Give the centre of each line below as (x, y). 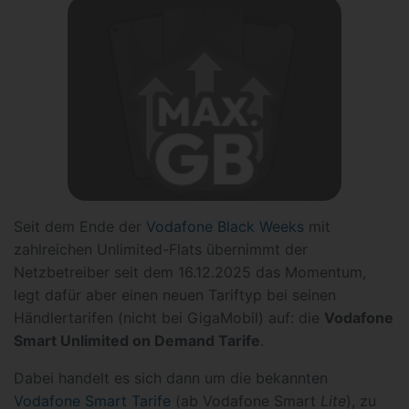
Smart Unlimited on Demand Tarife (137, 341)
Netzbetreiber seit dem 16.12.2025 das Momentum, (190, 272)
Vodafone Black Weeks (225, 226)
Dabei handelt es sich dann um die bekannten (171, 378)
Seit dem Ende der (80, 226)
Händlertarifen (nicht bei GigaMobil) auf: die (169, 318)
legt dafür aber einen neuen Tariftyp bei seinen (175, 295)
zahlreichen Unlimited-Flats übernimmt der (161, 249)
